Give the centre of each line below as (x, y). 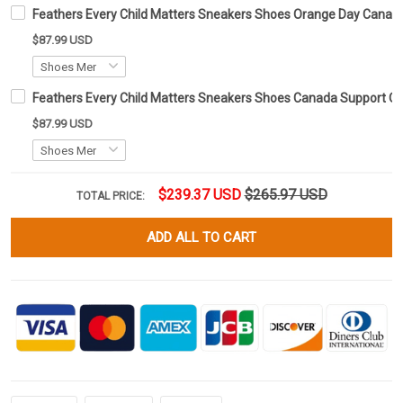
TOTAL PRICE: (112, 197)
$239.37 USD (199, 195)
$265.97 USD (286, 195)
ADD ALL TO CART (201, 238)
